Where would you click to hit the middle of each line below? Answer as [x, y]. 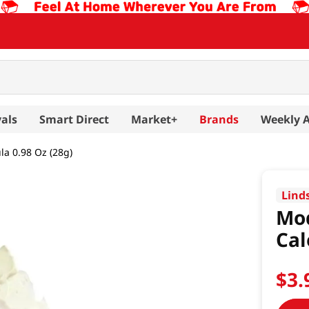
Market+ [154, 119]
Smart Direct [74, 119]
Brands [219, 119]
